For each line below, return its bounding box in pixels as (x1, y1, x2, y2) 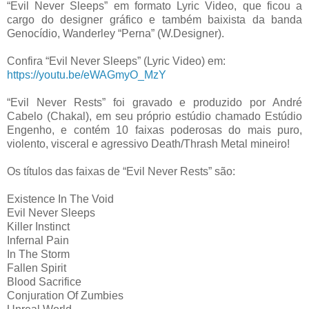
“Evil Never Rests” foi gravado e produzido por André (7, 96, 302, 108)
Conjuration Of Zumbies (7, 289, 123, 301)
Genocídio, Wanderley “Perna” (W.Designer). (7, 27, 224, 39)
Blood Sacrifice (7, 275, 81, 288)
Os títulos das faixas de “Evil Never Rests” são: (7, 165, 235, 177)
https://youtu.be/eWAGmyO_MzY (7, 68, 166, 81)
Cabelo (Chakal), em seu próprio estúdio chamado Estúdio (7, 110, 302, 122)
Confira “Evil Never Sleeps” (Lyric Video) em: (7, 54, 226, 67)
